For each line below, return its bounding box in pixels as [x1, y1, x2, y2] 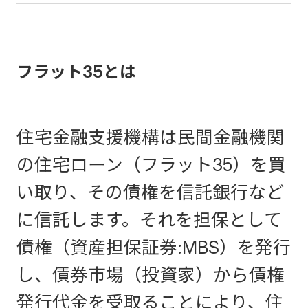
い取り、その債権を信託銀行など [16, 181, 284, 203]
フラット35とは [16, 62, 136, 82]
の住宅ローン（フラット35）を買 [16, 154, 286, 176]
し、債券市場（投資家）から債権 [16, 264, 285, 286]
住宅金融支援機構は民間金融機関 [16, 126, 285, 148]
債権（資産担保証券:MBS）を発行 [16, 236, 291, 258]
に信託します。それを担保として [16, 209, 282, 231]
